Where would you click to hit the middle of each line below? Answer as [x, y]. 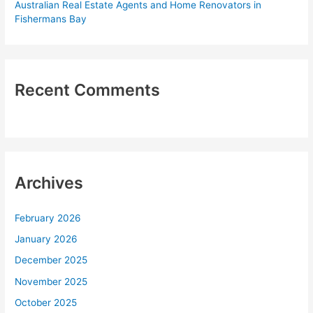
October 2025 [46, 302]
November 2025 [51, 281]
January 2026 [46, 239]
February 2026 [48, 218]
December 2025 [51, 260]
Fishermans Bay [51, 19]
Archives [49, 182]
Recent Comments [88, 90]
